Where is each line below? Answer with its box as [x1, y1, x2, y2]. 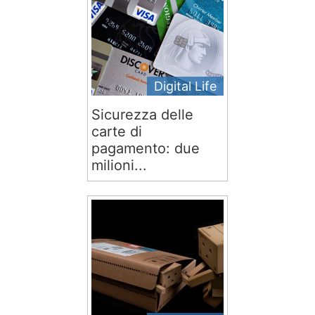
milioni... [91, 157, 147, 174]
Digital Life [154, 79, 217, 94]
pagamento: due [91, 140, 200, 157]
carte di [91, 123, 142, 140]
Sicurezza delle [91, 106, 193, 123]
